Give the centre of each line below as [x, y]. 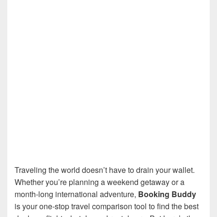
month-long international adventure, [76, 194]
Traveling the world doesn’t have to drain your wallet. [105, 170]
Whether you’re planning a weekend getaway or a [100, 182]
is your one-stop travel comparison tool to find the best [107, 206]
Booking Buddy [167, 194]
